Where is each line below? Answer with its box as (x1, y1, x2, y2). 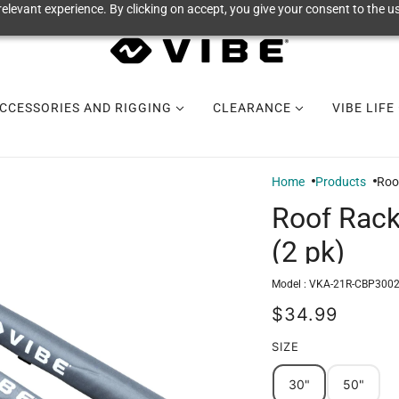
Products (315, 175, 366, 189)
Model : (272, 278, 309, 291)
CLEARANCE (212, 101, 295, 115)
